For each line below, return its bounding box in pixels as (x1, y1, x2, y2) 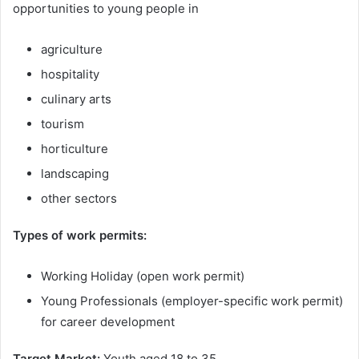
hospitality (41, 67, 99, 83)
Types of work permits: (13, 228, 147, 244)
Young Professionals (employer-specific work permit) (41, 293, 343, 309)
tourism (41, 116, 84, 132)
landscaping (41, 166, 109, 182)
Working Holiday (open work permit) (41, 268, 244, 284)
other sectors (41, 191, 117, 207)
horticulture (41, 141, 108, 157)
